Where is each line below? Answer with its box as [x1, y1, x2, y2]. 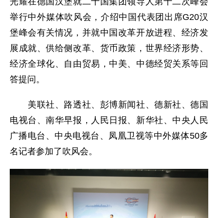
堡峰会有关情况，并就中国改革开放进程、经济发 [10, 28, 208, 37]
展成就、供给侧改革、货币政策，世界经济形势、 [10, 43, 208, 53]
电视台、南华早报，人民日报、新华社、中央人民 [10, 115, 208, 125]
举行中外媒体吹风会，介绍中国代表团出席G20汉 [10, 12, 208, 22]
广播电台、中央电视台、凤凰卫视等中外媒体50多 [10, 131, 208, 141]
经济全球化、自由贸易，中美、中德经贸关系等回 [10, 59, 208, 69]
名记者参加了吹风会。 [10, 146, 97, 156]
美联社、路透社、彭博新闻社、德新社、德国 [10, 100, 208, 109]
